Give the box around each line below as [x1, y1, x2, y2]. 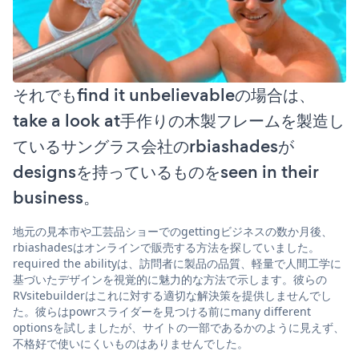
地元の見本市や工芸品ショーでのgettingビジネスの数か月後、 [13, 223, 333, 239]
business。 [13, 184, 99, 210]
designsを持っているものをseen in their [13, 159, 318, 184]
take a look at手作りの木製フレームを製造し [13, 107, 345, 133]
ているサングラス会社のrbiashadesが [13, 133, 294, 159]
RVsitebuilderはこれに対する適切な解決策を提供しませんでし [13, 287, 332, 303]
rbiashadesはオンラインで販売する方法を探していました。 [13, 239, 320, 255]
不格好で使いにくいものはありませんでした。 [13, 335, 248, 351]
